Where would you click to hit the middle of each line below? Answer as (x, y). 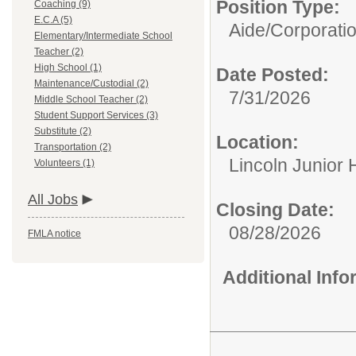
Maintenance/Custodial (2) (91, 83)
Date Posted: (273, 75)
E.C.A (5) (53, 20)
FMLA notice (54, 234)
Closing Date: (275, 210)
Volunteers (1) (64, 163)
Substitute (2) (63, 131)
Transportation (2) (73, 147)
